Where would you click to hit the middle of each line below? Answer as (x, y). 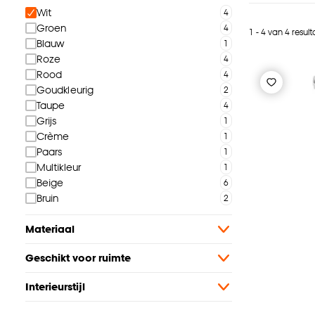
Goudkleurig (65, 90)
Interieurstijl (55, 287)
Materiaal (50, 229)
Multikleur (59, 167)
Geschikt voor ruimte (78, 258)
